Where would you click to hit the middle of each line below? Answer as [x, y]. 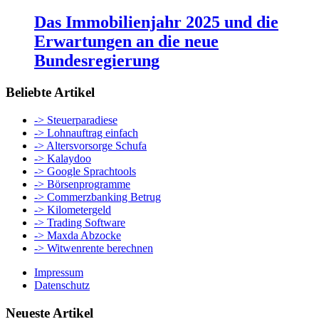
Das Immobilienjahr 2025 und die [156, 22]
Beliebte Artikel [50, 93]
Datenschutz [62, 285]
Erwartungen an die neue [126, 42]
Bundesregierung [97, 61]
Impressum [59, 272]
